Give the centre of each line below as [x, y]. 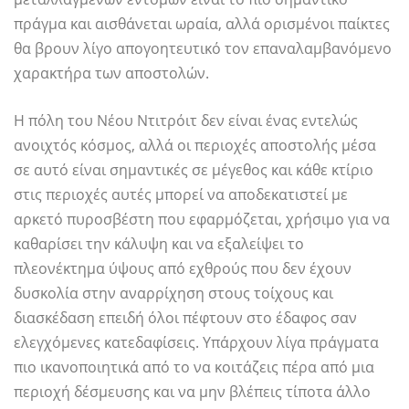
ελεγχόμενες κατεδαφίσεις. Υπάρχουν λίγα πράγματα [196, 343]
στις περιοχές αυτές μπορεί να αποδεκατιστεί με [181, 195]
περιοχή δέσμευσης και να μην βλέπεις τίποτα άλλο [192, 392]
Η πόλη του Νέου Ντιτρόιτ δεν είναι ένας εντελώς [186, 121]
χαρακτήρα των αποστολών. [111, 73]
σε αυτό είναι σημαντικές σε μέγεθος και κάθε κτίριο [194, 170]
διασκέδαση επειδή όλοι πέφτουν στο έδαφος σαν [185, 318]
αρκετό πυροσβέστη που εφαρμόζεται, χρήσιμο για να [202, 220]
